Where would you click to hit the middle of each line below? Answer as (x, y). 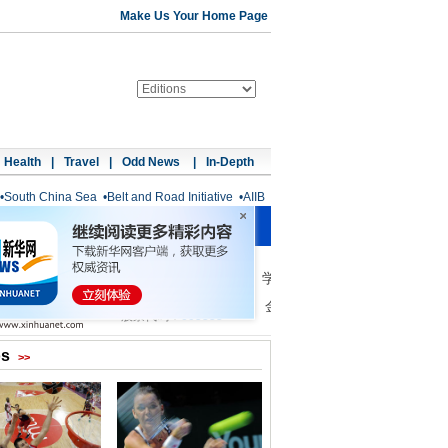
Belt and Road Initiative (170, 197)
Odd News (152, 162)
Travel (81, 162)
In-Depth (230, 162)
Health (22, 162)
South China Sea (50, 197)
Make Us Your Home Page (194, 16)
